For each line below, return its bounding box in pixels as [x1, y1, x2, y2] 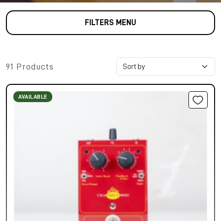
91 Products [6, 62, 54, 71]
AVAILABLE [18, 94, 47, 100]
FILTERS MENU [85, 18, 136, 27]
